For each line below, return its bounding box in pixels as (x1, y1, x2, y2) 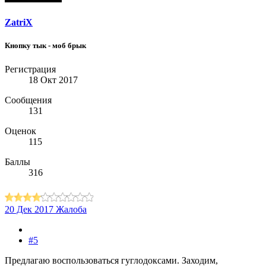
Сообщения (5, 94, 52, 105)
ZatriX (5, 17, 33, 28)
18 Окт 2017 (28, 74, 78, 85)
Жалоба (56, 204, 87, 214)
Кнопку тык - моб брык (5, 41, 86, 50)
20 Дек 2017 (5, 204, 53, 214)
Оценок (5, 125, 36, 136)
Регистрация (5, 64, 56, 74)
